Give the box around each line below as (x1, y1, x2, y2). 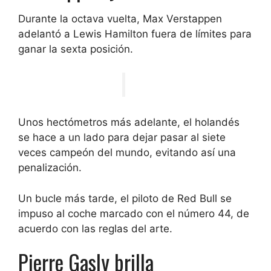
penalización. (18, 162, 82, 174)
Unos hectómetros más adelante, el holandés (18, 116, 240, 129)
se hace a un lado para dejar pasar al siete (18, 131, 226, 144)
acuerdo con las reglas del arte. (18, 222, 172, 235)
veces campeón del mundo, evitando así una (18, 146, 236, 159)
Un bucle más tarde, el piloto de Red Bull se (18, 192, 232, 204)
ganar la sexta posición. (18, 43, 133, 56)
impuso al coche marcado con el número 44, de (18, 207, 249, 220)
